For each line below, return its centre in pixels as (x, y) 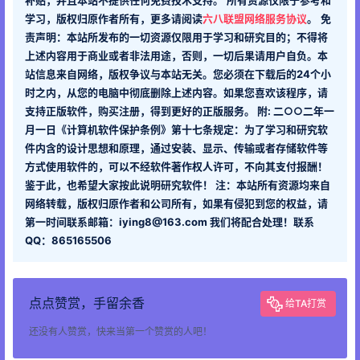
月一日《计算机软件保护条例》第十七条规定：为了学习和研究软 (176, 129)
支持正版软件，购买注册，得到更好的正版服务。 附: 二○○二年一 (180, 110)
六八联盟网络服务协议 (255, 18)
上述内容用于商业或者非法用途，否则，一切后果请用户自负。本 (176, 55)
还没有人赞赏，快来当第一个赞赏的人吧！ (121, 331)
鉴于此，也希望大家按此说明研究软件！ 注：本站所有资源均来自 (178, 184)
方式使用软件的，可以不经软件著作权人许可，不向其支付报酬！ (176, 166)
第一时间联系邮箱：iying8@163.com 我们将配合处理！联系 (170, 221)
